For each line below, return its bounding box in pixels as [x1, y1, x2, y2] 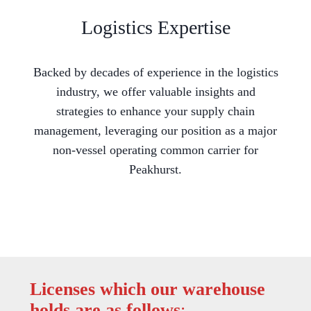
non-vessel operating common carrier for [53, 143, 258, 158]
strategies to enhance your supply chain [56, 104, 255, 119]
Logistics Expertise [81, 17, 230, 39]
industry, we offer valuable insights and [56, 85, 255, 99]
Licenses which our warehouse [29, 279, 265, 300]
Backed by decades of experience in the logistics [33, 65, 278, 80]
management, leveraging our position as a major [34, 124, 277, 138]
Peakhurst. [129, 162, 182, 177]
